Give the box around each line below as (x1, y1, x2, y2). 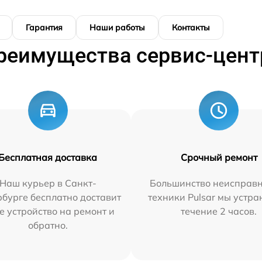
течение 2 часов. (181, 205, 257, 217)
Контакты (172, 22, 210, 33)
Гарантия (26, 22, 63, 33)
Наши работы (89, 22, 145, 33)
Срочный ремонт (180, 151, 257, 163)
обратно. (27, 219, 68, 231)
